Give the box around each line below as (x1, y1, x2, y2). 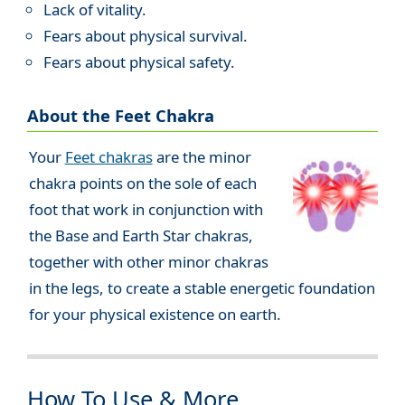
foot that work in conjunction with (28, 198, 263, 220)
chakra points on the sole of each (28, 172, 257, 193)
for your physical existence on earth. (28, 303, 281, 325)
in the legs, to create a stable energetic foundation (28, 277, 375, 298)
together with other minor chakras (28, 250, 268, 272)
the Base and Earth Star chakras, (28, 224, 253, 246)
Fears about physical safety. (42, 52, 235, 73)
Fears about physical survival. (42, 25, 248, 47)
